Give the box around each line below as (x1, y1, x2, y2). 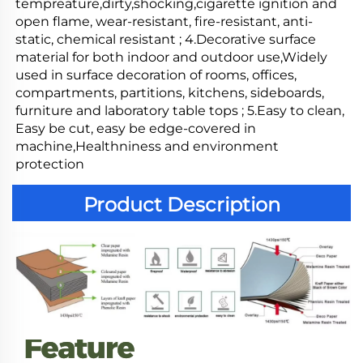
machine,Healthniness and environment (15, 139, 279, 155)
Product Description (83, 193, 280, 217)
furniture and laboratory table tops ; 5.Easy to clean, (15, 103, 344, 119)
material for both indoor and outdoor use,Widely (15, 49, 327, 66)
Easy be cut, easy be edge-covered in (15, 121, 256, 137)
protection (15, 156, 84, 173)
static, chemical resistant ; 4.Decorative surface (15, 32, 316, 48)
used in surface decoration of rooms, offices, (15, 67, 297, 83)
